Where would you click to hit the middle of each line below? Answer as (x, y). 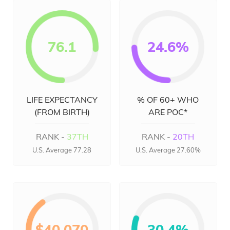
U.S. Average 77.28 (62, 150)
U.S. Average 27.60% (168, 150)
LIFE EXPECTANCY (62, 100)
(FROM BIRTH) (62, 112)
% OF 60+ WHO (168, 100)
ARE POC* (168, 112)
